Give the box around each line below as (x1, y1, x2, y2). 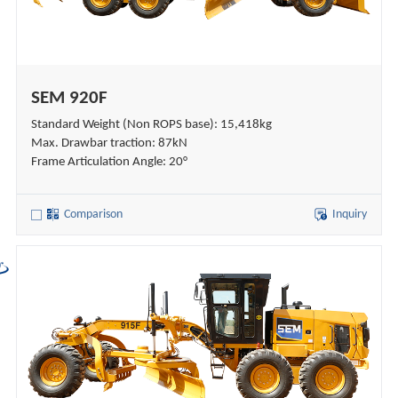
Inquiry (332, 207, 368, 221)
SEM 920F (30, 89, 107, 108)
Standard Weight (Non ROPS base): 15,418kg (30, 118, 272, 132)
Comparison (63, 207, 123, 221)
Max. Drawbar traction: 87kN (30, 137, 187, 151)
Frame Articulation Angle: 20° (30, 155, 187, 170)
